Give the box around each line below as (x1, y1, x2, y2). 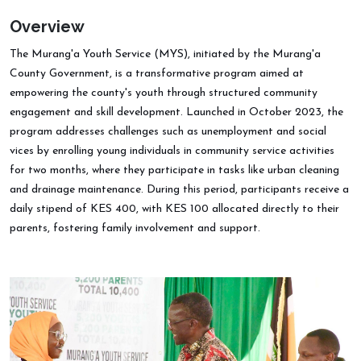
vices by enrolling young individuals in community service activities (10, 144, 334, 157)
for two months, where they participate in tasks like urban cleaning (10, 164, 339, 176)
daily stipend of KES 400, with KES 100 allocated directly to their (10, 202, 339, 215)
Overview (10, 16, 85, 36)
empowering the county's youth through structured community (10, 86, 317, 99)
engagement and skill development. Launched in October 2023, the (10, 106, 343, 118)
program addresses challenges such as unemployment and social (10, 125, 326, 138)
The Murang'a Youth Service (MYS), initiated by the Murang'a (10, 48, 321, 60)
